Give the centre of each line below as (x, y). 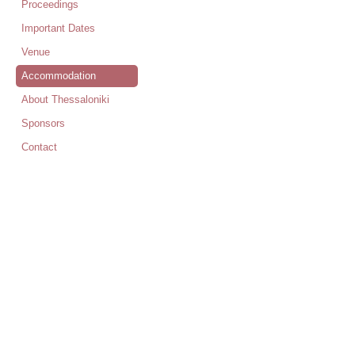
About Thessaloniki (65, 99)
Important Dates (58, 28)
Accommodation (59, 76)
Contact (39, 147)
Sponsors (43, 123)
